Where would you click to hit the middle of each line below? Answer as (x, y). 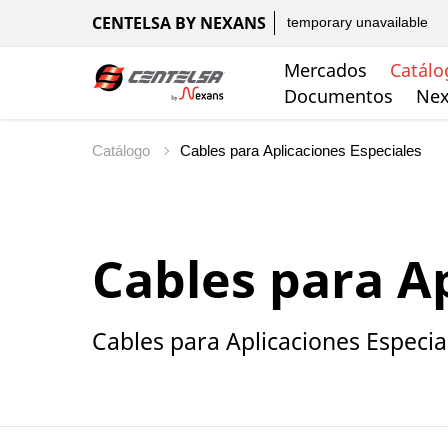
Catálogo (123, 151)
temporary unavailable (357, 22)
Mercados (325, 70)
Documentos (338, 95)
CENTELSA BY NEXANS (179, 23)
